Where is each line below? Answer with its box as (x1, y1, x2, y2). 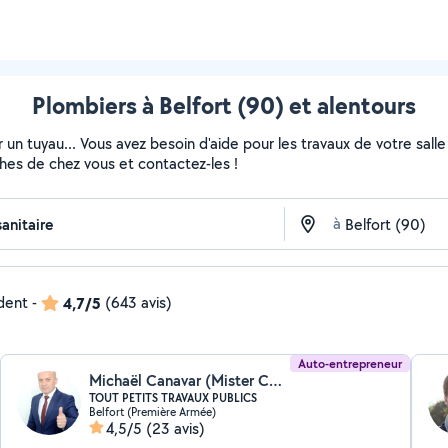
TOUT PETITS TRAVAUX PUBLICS (89, 390, 258, 406)
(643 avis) (105, 292, 172, 313)
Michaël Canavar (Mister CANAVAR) (269, 370, 283, 391)
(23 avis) (146, 418, 206, 439)
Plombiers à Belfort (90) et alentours (32, 89, 416, 121)
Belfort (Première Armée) (89, 404, 217, 419)
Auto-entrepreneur (297, 355, 402, 372)
